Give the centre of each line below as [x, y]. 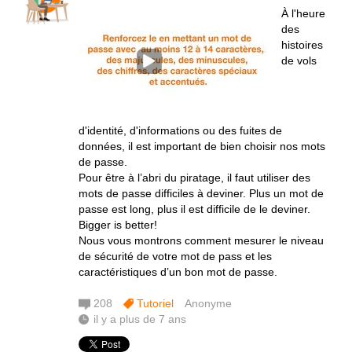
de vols [299, 60]
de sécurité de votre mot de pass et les [175, 256]
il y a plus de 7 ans [140, 319]
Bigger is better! [118, 225]
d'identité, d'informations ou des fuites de [180, 130]
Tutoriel [155, 303]
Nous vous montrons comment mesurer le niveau [201, 240]
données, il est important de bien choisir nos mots [202, 146]
